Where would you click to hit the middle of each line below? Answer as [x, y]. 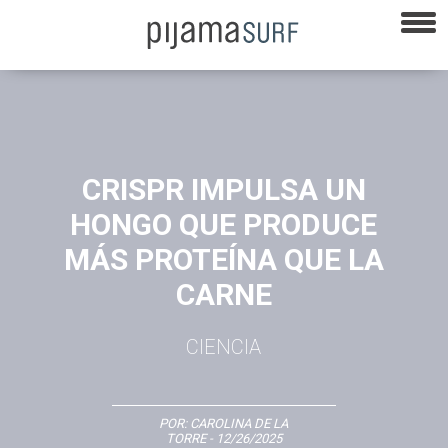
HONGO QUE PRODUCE [224, 224]
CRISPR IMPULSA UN [223, 189]
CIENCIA [224, 346]
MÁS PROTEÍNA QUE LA [223, 259]
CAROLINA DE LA [239, 423]
